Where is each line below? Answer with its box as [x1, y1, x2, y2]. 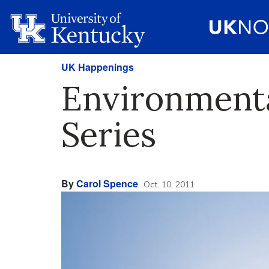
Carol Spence [76, 177, 138, 190]
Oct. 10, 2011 [144, 179, 195, 190]
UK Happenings [61, 60, 134, 74]
